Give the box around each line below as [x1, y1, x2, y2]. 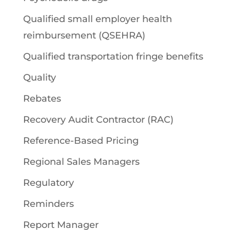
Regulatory [23, 177, 74, 188]
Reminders [23, 198, 74, 209]
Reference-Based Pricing [23, 135, 139, 146]
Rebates [23, 92, 61, 104]
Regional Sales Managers [23, 156, 140, 167]
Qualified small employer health [23, 13, 172, 25]
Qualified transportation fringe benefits [23, 50, 203, 62]
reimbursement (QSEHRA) [23, 29, 145, 41]
